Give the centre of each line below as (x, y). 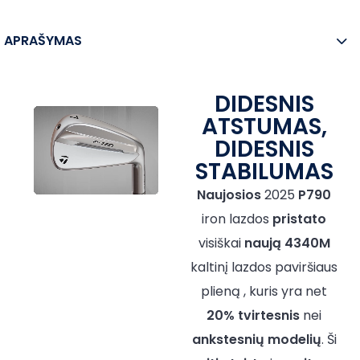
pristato (299, 219)
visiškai (221, 243)
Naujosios (229, 194)
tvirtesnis (269, 315)
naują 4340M (287, 243)
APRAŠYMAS (43, 40)
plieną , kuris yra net (264, 291)
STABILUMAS (264, 171)
